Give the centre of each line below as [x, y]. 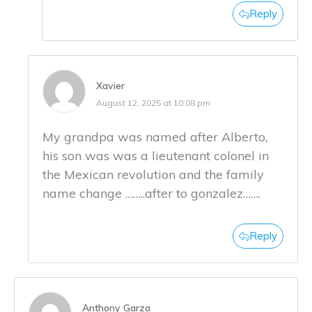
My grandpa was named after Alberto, [155, 137]
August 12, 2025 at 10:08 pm [153, 103]
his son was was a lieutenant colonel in [156, 156]
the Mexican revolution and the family [153, 175]
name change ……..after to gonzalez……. [151, 194]
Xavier [110, 86]
